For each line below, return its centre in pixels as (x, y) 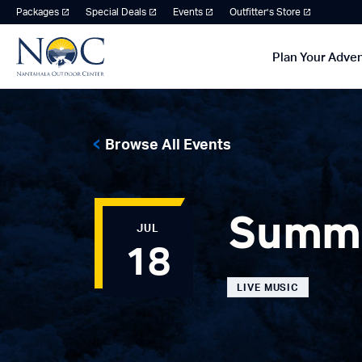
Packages (38, 12)
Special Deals (116, 12)
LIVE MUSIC (268, 288)
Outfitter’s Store (265, 12)
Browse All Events (168, 145)
